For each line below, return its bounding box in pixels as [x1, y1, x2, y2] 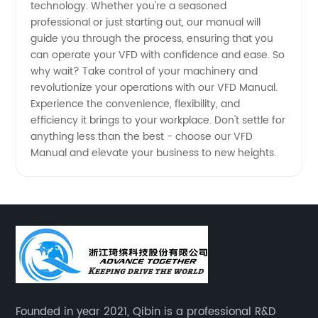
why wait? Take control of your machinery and [31, 62, 258, 79]
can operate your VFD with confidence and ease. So [31, 46, 285, 63]
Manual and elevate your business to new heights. [31, 144, 277, 161]
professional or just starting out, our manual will [31, 13, 261, 31]
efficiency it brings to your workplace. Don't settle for [31, 111, 286, 128]
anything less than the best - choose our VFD [31, 128, 253, 145]
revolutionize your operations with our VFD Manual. [31, 79, 278, 96]
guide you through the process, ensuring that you [31, 30, 274, 47]
